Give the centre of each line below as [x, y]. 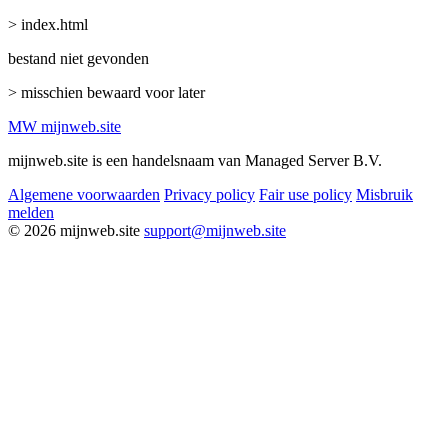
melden [31, 212]
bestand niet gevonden [78, 58]
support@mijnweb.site [215, 230]
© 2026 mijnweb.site [74, 230]
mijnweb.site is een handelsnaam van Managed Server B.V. [195, 160]
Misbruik [384, 194]
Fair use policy [305, 194]
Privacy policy [209, 194]
